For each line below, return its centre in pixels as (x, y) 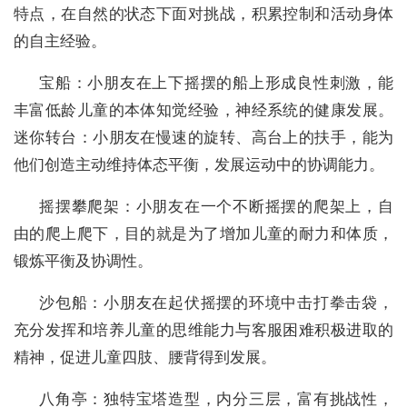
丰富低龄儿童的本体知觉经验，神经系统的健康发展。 (203, 110)
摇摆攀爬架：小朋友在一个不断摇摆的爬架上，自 (216, 206)
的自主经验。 (60, 41)
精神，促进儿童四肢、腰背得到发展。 (145, 357)
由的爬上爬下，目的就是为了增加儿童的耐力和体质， (203, 233)
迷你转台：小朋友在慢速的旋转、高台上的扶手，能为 (203, 137)
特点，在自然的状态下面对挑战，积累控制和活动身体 (203, 14)
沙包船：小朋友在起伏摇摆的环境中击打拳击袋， (216, 303)
